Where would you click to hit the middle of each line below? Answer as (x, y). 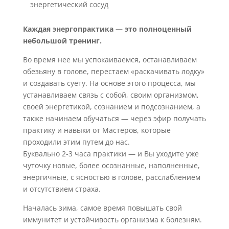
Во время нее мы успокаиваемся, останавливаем (110, 60)
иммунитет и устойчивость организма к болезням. (112, 220)
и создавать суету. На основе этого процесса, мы (109, 83)
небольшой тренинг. (63, 41)
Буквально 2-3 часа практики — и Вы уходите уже (111, 154)
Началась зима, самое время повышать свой (102, 208)
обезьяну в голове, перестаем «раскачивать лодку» (113, 71)
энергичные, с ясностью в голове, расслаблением (111, 177)
